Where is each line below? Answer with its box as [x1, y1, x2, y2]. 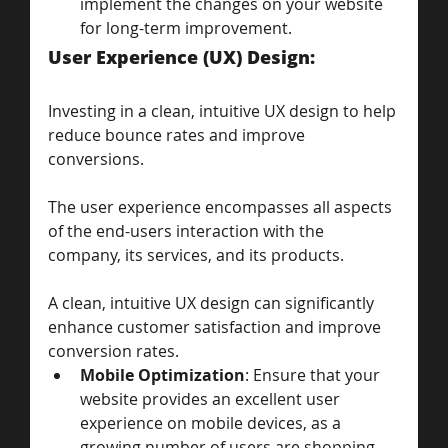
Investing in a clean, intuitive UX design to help [48, 99, 400, 122]
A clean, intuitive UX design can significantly [48, 291, 378, 314]
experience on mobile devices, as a [80, 411, 345, 434]
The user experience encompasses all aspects [48, 195, 396, 218]
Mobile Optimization [80, 363, 245, 386]
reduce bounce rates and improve [48, 123, 309, 146]
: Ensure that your [245, 363, 384, 386]
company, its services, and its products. [48, 243, 348, 266]
